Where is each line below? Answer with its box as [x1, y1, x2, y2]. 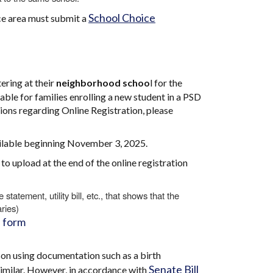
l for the [150, 77, 182, 88]
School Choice [88, 11, 155, 24]
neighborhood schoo [56, 77, 150, 88]
